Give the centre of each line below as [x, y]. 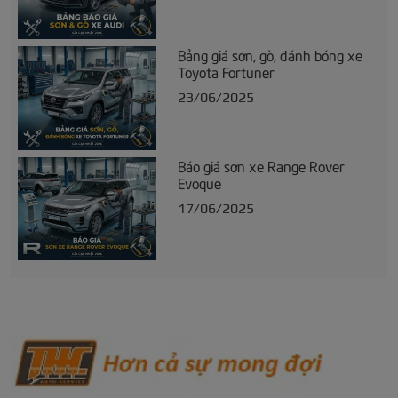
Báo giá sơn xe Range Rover [261, 165]
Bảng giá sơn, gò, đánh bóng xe [270, 55]
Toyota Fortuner [226, 72]
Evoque [199, 182]
